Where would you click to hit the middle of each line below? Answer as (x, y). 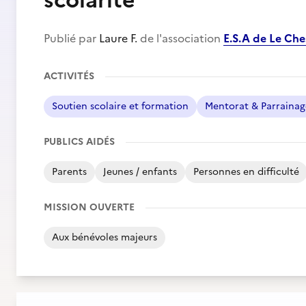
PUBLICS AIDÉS (79, 142)
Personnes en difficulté (246, 172)
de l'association (180, 38)
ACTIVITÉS (69, 76)
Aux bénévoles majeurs (105, 237)
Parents (69, 172)
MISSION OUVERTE (89, 207)
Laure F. (118, 38)
